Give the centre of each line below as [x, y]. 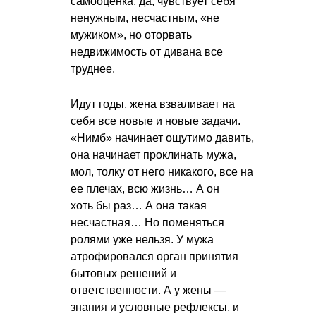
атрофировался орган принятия [154, 256]
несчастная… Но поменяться [147, 222]
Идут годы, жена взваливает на [153, 104]
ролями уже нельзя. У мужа [142, 239]
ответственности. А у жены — [148, 290]
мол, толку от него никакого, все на [162, 171]
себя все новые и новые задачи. [156, 121]
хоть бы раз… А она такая [139, 205]
